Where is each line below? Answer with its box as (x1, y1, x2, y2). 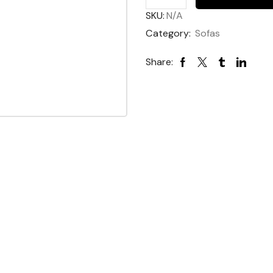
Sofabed (165, 5, 200, 17)
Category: (146, 27, 193, 40)
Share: (146, 55, 173, 68)
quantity (165, 18, 199, 29)
